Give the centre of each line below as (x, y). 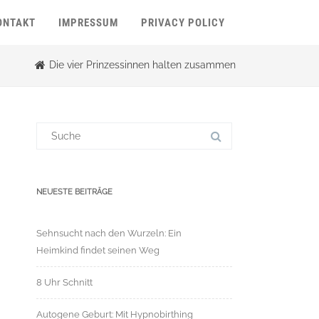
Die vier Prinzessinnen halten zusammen (142, 65)
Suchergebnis (68, 127)
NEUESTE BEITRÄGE (74, 192)
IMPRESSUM (88, 23)
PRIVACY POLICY (183, 23)
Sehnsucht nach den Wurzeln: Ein (109, 233)
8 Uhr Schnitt (64, 282)
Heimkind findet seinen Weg (98, 250)
